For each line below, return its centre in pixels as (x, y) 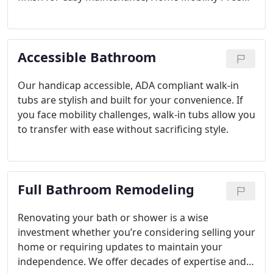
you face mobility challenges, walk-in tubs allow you (136, 115)
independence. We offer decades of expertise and (132, 261)
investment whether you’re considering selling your (136, 232)
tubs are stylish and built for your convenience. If (130, 100)
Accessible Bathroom (87, 57)
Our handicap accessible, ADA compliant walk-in (128, 85)
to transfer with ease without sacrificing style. (123, 129)
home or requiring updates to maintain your (120, 247)
